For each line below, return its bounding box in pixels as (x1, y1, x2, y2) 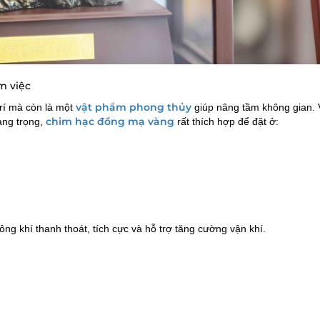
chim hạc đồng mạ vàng (46, 114, 174, 128)
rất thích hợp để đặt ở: (174, 115, 279, 127)
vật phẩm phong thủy (76, 100, 191, 114)
